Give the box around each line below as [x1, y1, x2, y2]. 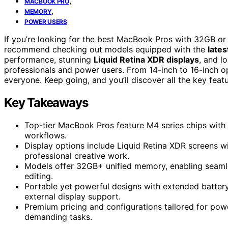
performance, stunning [4, 54, 94, 65]
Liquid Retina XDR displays [94, 54, 199, 65]
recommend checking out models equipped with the [4, 44, 208, 54]
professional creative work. [24, 150, 129, 161]
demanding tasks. [24, 211, 92, 222]
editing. [24, 170, 53, 181]
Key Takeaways [4, 95, 88, 110]
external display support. [24, 191, 121, 202]
